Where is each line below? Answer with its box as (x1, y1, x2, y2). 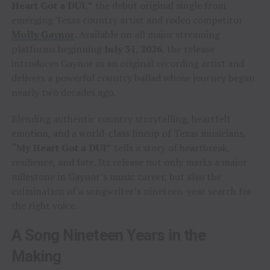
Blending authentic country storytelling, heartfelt (11, 112, 231, 126)
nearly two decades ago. (11, 86, 116, 99)
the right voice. (11, 199, 77, 213)
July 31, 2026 (104, 42, 162, 56)
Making (11, 247, 61, 266)
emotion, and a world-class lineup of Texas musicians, (11, 127, 246, 140)
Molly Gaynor (11, 28, 75, 42)
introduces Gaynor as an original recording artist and (11, 57, 244, 71)
